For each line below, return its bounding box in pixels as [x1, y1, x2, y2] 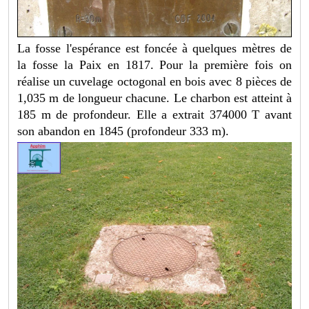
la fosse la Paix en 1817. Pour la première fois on [17, 58, 292, 72]
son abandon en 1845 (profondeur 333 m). [17, 124, 230, 139]
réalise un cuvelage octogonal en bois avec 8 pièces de [17, 74, 292, 89]
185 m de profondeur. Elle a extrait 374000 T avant [17, 108, 292, 122]
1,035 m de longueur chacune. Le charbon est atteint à [17, 91, 292, 106]
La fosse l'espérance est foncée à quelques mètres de [17, 41, 292, 56]
